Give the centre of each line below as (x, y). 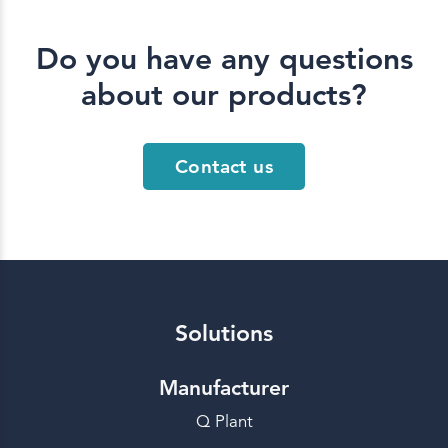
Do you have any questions (224, 59)
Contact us (224, 167)
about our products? (224, 95)
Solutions (224, 333)
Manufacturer (224, 388)
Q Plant (224, 422)
